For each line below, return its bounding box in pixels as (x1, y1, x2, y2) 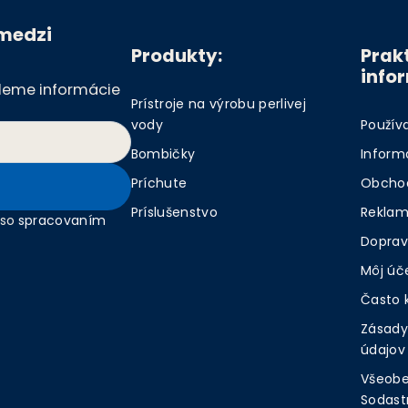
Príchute (130, 173, 188, 192)
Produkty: (130, 43, 222, 69)
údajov (360, 340, 405, 359)
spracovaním (17, 210, 107, 229)
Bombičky (130, 144, 196, 163)
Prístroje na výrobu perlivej (130, 94, 307, 113)
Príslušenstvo (130, 202, 218, 221)
